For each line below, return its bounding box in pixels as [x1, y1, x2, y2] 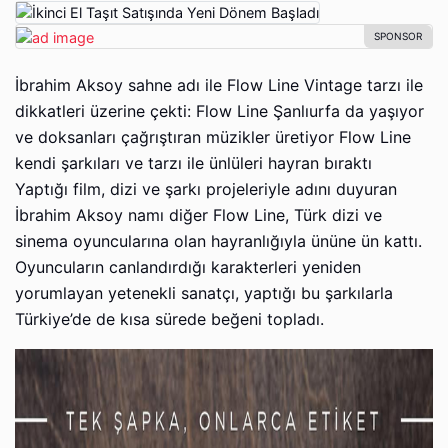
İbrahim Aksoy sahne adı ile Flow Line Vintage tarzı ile [15, 75, 423, 95]
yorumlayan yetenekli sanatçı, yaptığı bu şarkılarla [15, 283, 393, 303]
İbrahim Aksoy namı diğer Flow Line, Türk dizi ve [15, 205, 382, 225]
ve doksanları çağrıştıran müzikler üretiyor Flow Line [15, 127, 411, 147]
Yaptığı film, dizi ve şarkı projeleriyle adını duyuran [15, 179, 397, 199]
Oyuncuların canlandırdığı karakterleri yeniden [15, 257, 361, 277]
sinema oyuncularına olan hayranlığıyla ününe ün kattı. [15, 231, 422, 251]
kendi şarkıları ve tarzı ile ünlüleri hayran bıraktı [15, 153, 372, 173]
